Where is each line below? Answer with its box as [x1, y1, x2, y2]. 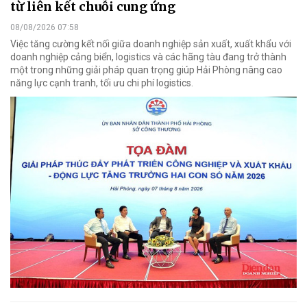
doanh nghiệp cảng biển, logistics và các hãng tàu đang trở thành [10, 51, 286, 63]
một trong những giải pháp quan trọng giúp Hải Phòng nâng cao [10, 64, 282, 76]
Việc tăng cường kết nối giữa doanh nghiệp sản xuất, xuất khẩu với [10, 38, 291, 50]
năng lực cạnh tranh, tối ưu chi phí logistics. [10, 77, 193, 89]
